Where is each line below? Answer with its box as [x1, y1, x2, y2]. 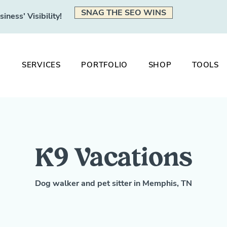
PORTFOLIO [81, 60, 128, 70]
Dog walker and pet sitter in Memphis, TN [34, 178, 192, 189]
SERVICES [21, 60, 61, 70]
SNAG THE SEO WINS [81, 7, 166, 18]
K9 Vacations [35, 147, 192, 172]
